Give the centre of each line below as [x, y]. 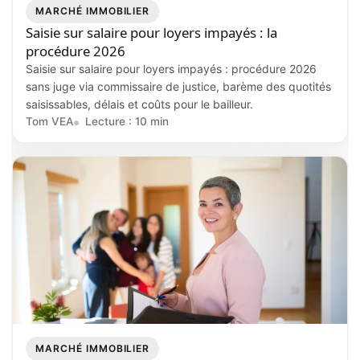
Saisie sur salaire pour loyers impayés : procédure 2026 [171, 68]
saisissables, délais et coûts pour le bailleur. [139, 104]
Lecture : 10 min [127, 121]
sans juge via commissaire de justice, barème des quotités [178, 86]
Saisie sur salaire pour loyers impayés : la [151, 32]
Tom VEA [50, 121]
